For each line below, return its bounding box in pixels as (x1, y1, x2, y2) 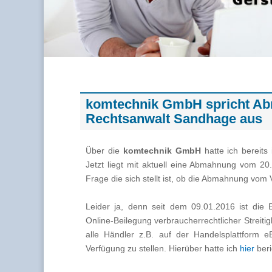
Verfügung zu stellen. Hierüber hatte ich (86, 243, 240, 253)
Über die (86, 145, 123, 155)
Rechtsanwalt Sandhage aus (86, 110, 262, 126)
